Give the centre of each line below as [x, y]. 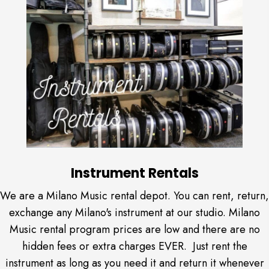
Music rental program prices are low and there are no [134, 230]
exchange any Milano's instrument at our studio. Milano [134, 213]
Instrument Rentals [134, 174]
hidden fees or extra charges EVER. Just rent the [134, 246]
